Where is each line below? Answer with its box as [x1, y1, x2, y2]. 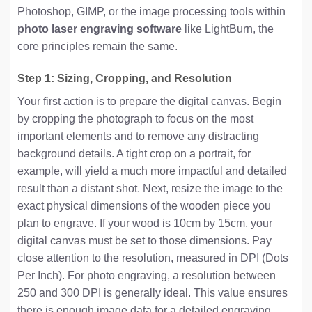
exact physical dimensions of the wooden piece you [17, 199, 271, 212]
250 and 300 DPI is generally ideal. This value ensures [17, 286, 288, 299]
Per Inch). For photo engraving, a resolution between [17, 269, 276, 281]
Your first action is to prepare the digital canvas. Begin [17, 95, 281, 107]
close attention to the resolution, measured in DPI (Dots [17, 251, 288, 264]
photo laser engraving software [17, 23, 182, 36]
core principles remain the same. [17, 40, 178, 53]
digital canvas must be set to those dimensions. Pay [17, 234, 272, 247]
